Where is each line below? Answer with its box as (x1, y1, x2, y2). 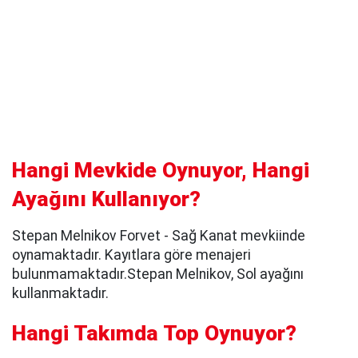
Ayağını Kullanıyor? (12, 186, 201, 211)
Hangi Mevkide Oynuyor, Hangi (12, 157, 309, 182)
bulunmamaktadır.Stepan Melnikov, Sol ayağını (12, 265, 304, 282)
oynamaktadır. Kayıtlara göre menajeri (12, 246, 251, 263)
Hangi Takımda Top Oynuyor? (12, 321, 296, 346)
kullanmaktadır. (12, 284, 109, 301)
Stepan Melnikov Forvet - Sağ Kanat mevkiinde (12, 227, 305, 244)
